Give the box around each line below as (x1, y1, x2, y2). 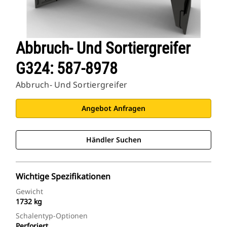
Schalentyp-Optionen (16, 211, 88, 221)
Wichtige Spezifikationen (16, 171, 110, 182)
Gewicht (16, 186, 43, 197)
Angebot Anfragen (82, 103, 145, 113)
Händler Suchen (86, 135, 141, 145)
